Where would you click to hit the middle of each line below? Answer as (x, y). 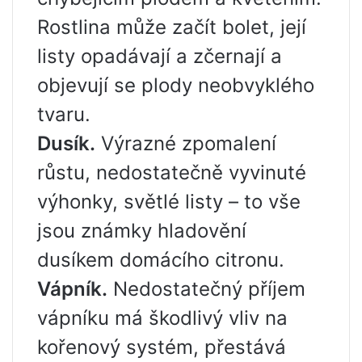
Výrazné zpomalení (186, 143)
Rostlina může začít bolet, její (172, 27)
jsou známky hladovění (142, 231)
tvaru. (64, 114)
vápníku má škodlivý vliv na (162, 318)
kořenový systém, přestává (162, 347)
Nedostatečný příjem (206, 289)
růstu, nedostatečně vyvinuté (172, 173)
